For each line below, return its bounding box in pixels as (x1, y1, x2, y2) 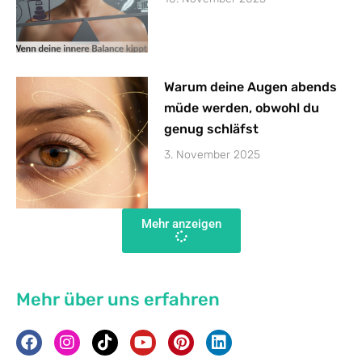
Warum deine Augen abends (164, 79, 338, 95)
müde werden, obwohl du (164, 100, 320, 116)
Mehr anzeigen (141, 217, 221, 232)
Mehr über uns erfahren (16, 288, 220, 310)
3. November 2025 (164, 148, 261, 162)
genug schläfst (164, 121, 259, 137)
